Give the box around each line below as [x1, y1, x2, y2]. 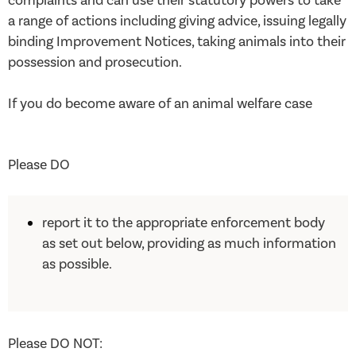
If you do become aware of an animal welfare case [8, 94, 312, 113]
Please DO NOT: [8, 335, 103, 354]
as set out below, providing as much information [42, 234, 337, 253]
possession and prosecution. [8, 52, 182, 72]
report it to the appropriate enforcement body [42, 213, 326, 232]
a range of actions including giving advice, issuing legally [8, 11, 346, 30]
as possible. [42, 254, 113, 273]
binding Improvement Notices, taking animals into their [8, 32, 346, 51]
